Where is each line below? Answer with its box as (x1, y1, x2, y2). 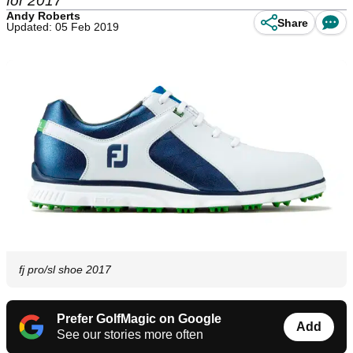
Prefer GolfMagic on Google (57, 312, 221, 326)
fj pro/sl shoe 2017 (19, 263, 111, 277)
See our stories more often (57, 328, 203, 342)
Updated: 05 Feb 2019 (6, 20, 119, 33)
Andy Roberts (6, 9, 80, 22)
